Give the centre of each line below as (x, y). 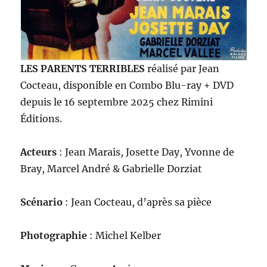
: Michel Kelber (124, 235)
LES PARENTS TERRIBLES (84, 69)
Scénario (42, 202)
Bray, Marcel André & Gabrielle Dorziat (111, 169)
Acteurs (39, 152)
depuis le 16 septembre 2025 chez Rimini (117, 102)
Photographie (54, 235)
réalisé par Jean (184, 69)
